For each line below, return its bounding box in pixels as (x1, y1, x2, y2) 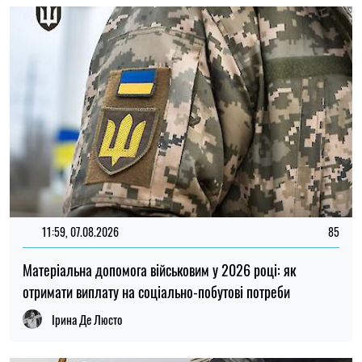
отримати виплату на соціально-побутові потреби (23, 280, 290, 302)
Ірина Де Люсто (52, 309, 122, 328)
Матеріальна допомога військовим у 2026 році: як (23, 259, 296, 280)
